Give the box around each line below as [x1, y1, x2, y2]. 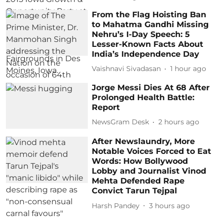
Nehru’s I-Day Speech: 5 [92, 29, 190, 39]
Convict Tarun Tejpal [92, 186, 178, 196]
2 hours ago [158, 117, 200, 126]
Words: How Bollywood [92, 156, 188, 166]
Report [92, 102, 120, 112]
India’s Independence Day [92, 49, 200, 59]
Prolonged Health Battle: [92, 92, 195, 102]
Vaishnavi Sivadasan [92, 64, 161, 73]
